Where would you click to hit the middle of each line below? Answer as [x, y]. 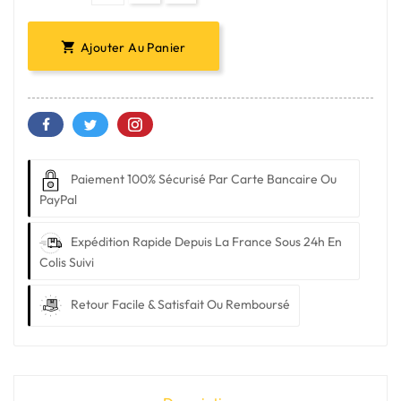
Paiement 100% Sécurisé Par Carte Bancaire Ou [204, 179]
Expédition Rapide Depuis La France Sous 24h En [206, 241]
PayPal [58, 199]
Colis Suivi [67, 262]
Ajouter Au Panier [133, 47]
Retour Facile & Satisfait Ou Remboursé [180, 304]
